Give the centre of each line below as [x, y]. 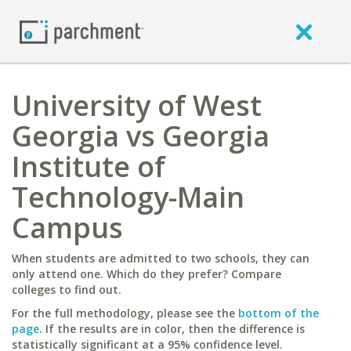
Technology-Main [128, 197]
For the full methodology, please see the [125, 313]
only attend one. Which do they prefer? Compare [147, 274]
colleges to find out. [67, 289]
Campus [67, 228]
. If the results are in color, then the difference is [172, 329]
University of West [137, 105]
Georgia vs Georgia [141, 136]
